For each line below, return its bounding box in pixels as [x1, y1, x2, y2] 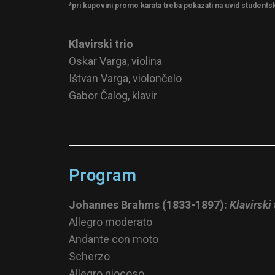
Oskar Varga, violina [69, 55, 162, 68]
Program [69, 165, 136, 185]
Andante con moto [69, 232, 158, 246]
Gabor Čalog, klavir [69, 89, 157, 103]
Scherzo [69, 249, 110, 263]
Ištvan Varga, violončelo [69, 72, 182, 85]
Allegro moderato [69, 215, 152, 228]
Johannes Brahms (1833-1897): [69, 198, 230, 211]
